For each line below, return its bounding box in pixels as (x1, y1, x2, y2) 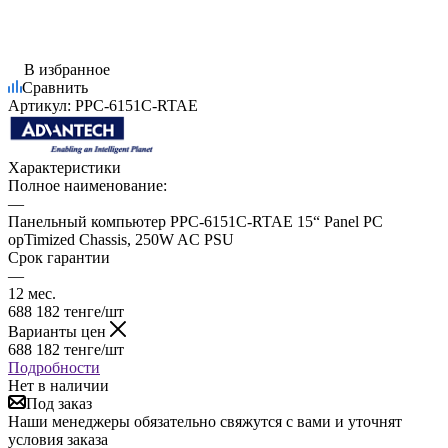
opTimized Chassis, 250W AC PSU (8, 230, 234, 248)
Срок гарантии (8, 248, 110, 266)
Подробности (8, 358, 100, 376)
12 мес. (8, 284, 56, 302)
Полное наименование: (8, 176, 167, 194)
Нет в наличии (8, 376, 109, 394)
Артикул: (8, 96, 71, 114)
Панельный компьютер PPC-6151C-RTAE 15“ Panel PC (8, 212, 383, 230)
